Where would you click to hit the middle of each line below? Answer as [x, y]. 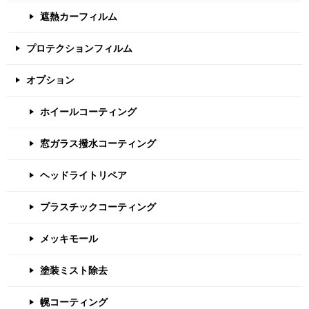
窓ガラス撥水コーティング [98, 143]
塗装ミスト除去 [74, 270]
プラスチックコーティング [98, 207]
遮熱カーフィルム [79, 16]
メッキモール [69, 238]
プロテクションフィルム [79, 48]
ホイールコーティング [88, 111]
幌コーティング [74, 302]
